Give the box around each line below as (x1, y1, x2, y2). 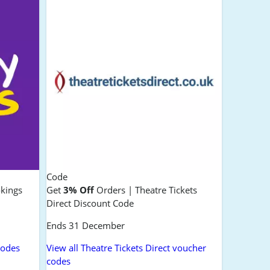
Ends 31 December (46, 219, 125, 231)
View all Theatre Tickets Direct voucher (46, 241, 206, 254)
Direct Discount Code (46, 196, 134, 209)
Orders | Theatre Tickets (93, 183, 197, 196)
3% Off (63, 183, 94, 196)
